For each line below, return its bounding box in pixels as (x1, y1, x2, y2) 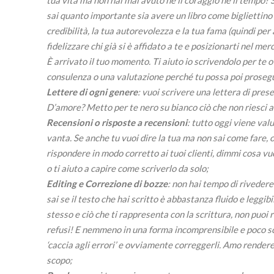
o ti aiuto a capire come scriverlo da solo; (46, 162, 209, 174)
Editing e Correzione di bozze (46, 177, 168, 189)
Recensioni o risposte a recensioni (46, 116, 187, 128)
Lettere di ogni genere (46, 86, 138, 97)
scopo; (46, 254, 72, 265)
